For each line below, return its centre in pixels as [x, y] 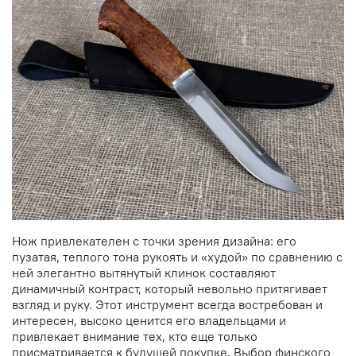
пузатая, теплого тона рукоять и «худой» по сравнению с [177, 256]
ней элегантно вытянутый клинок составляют [144, 272]
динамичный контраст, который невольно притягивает [170, 288]
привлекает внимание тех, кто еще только [135, 336]
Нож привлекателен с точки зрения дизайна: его [154, 240]
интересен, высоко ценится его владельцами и [149, 320]
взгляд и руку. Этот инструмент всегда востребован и [167, 304]
